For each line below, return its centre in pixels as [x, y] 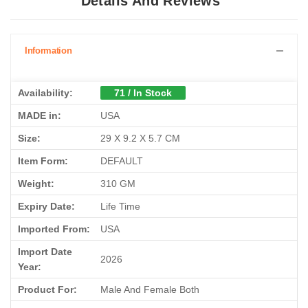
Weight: [36, 184]
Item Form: [43, 161]
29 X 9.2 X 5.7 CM [140, 139]
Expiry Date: [46, 207]
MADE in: [40, 116]
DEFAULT [122, 161]
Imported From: [54, 229]
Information [48, 51]
